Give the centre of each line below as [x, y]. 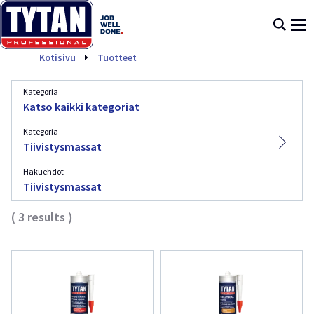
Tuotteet [117, 57]
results [46, 217]
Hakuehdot [43, 171]
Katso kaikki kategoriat [81, 107]
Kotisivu [57, 57]
